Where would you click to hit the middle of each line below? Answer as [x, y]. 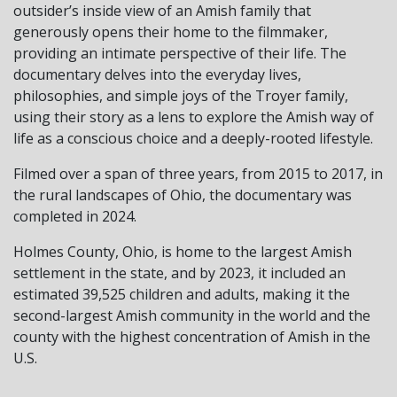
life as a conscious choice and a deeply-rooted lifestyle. [193, 138]
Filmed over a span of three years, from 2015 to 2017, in [198, 173]
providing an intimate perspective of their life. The [180, 53]
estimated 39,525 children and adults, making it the [182, 294]
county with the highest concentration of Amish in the [192, 336]
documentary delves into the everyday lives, [157, 74]
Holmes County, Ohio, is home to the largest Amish [183, 251]
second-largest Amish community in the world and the [192, 315]
